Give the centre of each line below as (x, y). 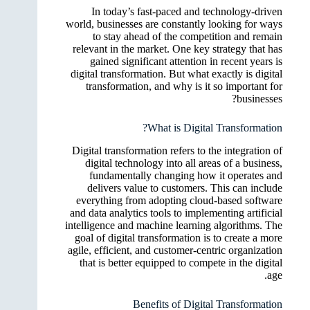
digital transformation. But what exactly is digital (176, 73)
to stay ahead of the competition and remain (188, 36)
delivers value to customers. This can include (185, 188)
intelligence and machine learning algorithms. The (174, 225)
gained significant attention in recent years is (186, 61)
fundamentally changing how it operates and (186, 175)
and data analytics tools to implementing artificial (176, 212)
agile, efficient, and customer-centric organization (175, 250)
